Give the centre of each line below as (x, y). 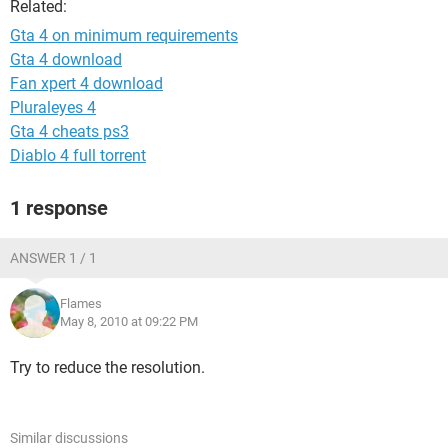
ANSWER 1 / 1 (53, 258)
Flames (81, 303)
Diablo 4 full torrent (78, 155)
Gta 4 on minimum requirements (124, 35)
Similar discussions (69, 438)
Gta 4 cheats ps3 (69, 131)
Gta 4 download (66, 59)
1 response (59, 208)
